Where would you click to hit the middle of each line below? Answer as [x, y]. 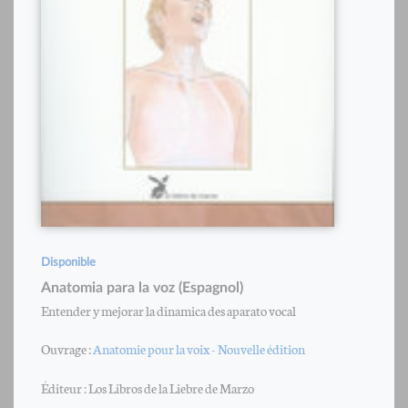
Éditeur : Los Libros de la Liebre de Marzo [148, 387]
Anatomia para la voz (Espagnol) [142, 287]
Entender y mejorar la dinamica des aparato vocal [168, 310]
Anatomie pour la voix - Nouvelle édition [199, 348]
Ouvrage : [67, 348]
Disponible [68, 262]
